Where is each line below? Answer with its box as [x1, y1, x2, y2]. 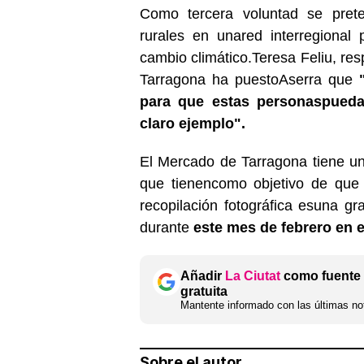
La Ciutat [225, 268, 280, 283]
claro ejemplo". [140, 115, 245, 132]
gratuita [180, 284, 227, 298]
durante [140, 219, 193, 236]
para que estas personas [140, 93, 323, 110]
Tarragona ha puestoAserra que [140, 71, 359, 88]
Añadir [180, 268, 225, 283]
